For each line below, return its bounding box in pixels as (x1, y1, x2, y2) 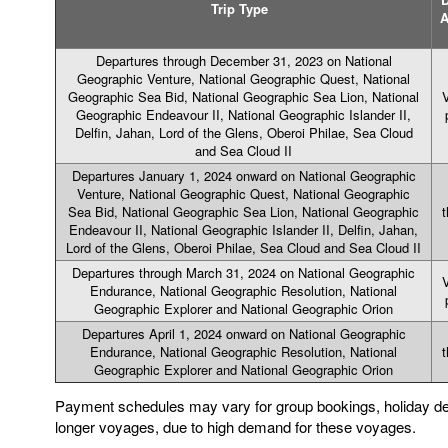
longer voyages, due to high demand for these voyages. (55, 416, 416, 437)
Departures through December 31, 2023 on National (95, 51, 392, 70)
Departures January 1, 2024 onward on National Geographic (71, 166, 416, 185)
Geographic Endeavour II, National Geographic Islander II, (76, 105, 411, 124)
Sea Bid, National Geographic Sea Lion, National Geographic (68, 202, 419, 221)
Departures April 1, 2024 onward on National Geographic (81, 324, 406, 343)
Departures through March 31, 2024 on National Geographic (72, 263, 415, 282)
